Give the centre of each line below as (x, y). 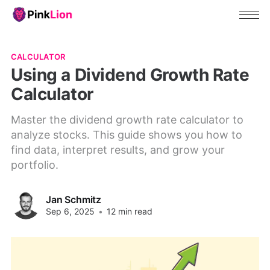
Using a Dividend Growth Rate (130, 74)
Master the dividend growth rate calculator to (127, 119)
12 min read (128, 212)
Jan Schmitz (74, 200)
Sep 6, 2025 (70, 212)
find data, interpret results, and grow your (118, 149)
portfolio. (34, 165)
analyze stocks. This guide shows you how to (126, 134)
